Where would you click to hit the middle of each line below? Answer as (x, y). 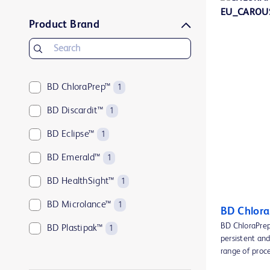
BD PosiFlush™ (75, 252)
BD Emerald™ (74, 158)
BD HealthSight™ (81, 181)
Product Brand (64, 25)
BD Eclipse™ (71, 134)
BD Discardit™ (75, 111)
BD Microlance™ (79, 205)
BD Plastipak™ (75, 228)
